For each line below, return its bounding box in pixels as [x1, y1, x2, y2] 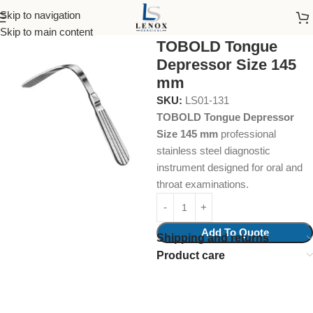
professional [218, 128, 276, 140]
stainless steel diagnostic [156, 145, 270, 156]
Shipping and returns [156, 232, 269, 244]
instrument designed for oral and [156, 161, 303, 173]
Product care [156, 249, 225, 261]
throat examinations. [156, 178, 249, 190]
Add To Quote [201, 226, 269, 238]
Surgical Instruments [31, 16, 125, 28]
